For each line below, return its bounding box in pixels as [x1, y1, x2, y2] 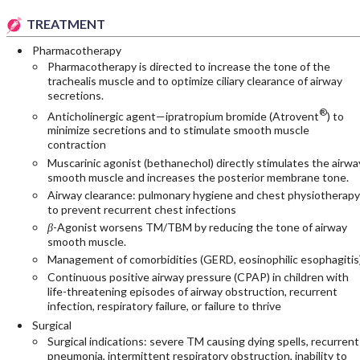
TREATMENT [26, 16, 105, 32]
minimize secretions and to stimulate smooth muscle [47, 123, 309, 137]
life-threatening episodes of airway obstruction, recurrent [47, 284, 337, 298]
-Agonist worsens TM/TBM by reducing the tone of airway [52, 219, 347, 234]
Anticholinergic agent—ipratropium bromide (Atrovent [47, 108, 319, 123]
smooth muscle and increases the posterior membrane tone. [47, 170, 349, 184]
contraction [47, 137, 106, 152]
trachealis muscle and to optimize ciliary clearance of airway [47, 74, 342, 88]
